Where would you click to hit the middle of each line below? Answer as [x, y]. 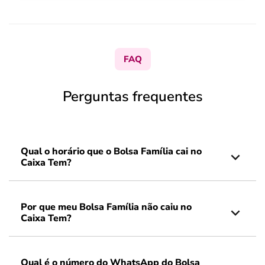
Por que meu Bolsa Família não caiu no [106, 207]
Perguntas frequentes [132, 96]
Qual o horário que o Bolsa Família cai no [111, 151]
